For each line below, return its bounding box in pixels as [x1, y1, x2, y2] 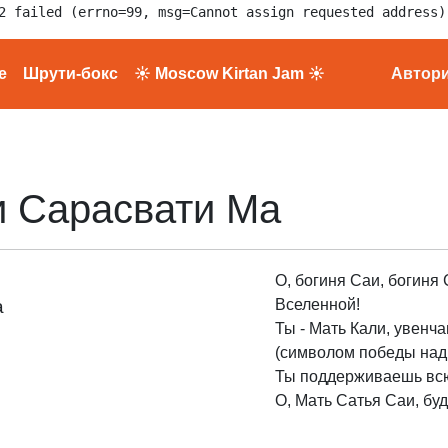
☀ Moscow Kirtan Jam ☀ [134, 65, 325, 82]
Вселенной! [275, 296, 360, 313]
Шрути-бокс [23, 65, 118, 82]
